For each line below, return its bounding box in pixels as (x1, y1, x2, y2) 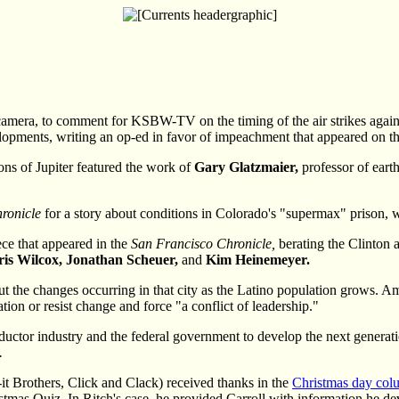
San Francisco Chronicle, (131, 235, 275, 251)
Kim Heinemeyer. (206, 251, 310, 267)
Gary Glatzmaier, (194, 159, 298, 175)
